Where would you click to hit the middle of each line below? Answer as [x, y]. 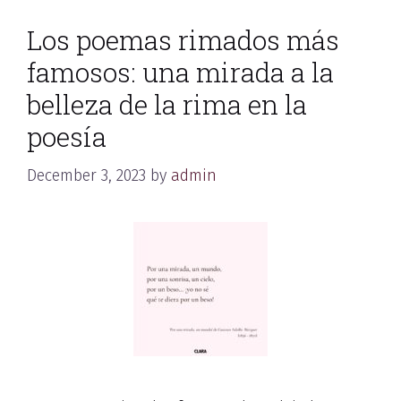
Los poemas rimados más [183, 40]
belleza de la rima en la [167, 104]
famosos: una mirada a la [180, 72]
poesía [67, 137]
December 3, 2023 [86, 175]
